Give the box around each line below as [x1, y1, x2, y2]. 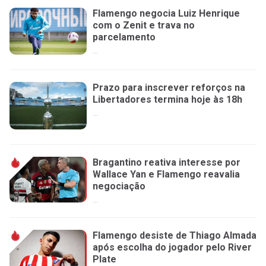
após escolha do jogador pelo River [93, 242, 252, 254]
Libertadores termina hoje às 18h [93, 94, 242, 106]
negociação [93, 180, 145, 192]
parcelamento [93, 31, 156, 43]
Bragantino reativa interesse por [93, 156, 240, 168]
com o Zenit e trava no [93, 20, 195, 31]
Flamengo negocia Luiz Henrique [93, 8, 240, 20]
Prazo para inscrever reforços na [93, 82, 245, 94]
